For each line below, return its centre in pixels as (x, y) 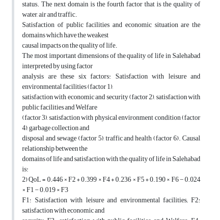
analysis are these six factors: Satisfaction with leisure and (111, 77)
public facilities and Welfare (60, 108)
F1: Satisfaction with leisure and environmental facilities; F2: (111, 200)
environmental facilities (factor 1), (68, 87)
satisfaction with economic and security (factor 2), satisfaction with (111, 97)
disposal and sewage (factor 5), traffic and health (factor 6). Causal (111, 138)
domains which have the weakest (65, 35)
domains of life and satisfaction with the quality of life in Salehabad (111, 159)
